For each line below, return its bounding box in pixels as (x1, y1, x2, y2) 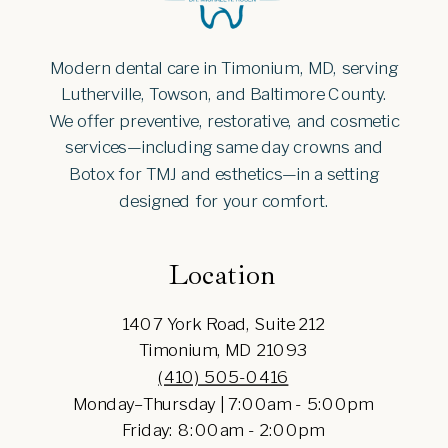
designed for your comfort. (119, 189, 329, 211)
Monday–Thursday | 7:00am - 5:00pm (72, 392, 374, 414)
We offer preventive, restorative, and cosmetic (49, 109, 399, 131)
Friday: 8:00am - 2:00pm (121, 418, 325, 440)
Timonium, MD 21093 (138, 339, 308, 361)
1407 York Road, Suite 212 (121, 312, 325, 334)
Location (168, 256, 276, 292)
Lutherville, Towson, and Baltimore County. (60, 82, 388, 104)
